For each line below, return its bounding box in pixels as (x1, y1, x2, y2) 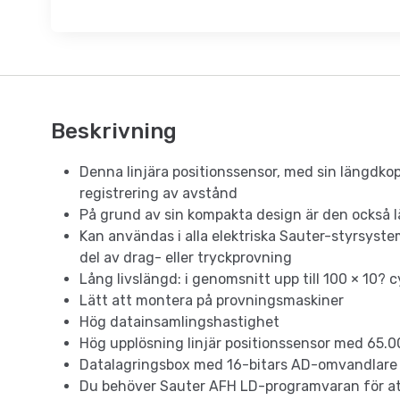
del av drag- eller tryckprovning (79, 249, 292, 267)
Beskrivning (51, 119, 177, 145)
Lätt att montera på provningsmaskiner (79, 292, 344, 310)
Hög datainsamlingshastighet (79, 313, 279, 331)
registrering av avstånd (79, 185, 237, 203)
